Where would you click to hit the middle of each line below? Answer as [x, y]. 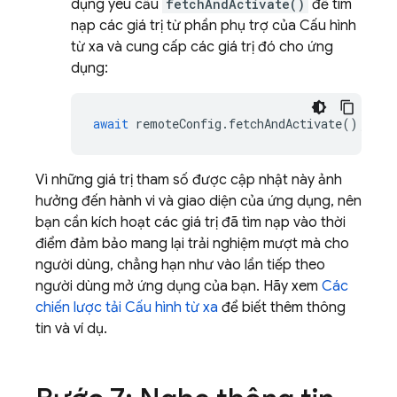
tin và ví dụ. [71, 329]
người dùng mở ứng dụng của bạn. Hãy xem [179, 286]
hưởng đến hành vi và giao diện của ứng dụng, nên [198, 201]
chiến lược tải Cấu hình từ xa [127, 307]
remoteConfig [179, 124]
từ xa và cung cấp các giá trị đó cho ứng [202, 47]
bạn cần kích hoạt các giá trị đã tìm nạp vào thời [191, 222]
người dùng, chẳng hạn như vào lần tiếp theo [180, 265]
